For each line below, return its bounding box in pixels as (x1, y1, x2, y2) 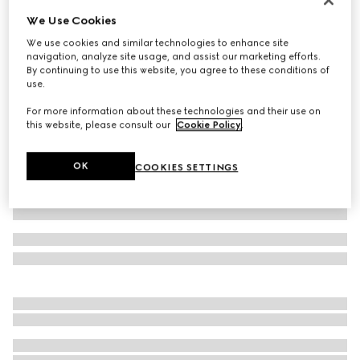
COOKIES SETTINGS (135, 162, 239, 174)
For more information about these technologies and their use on (27, 105, 321, 117)
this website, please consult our (27, 119, 174, 131)
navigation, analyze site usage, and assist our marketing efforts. (27, 51, 321, 63)
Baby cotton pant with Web (13, 14, 174, 30)
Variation (13, 52, 55, 63)
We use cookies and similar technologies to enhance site (27, 37, 289, 49)
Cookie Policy (177, 119, 242, 131)
